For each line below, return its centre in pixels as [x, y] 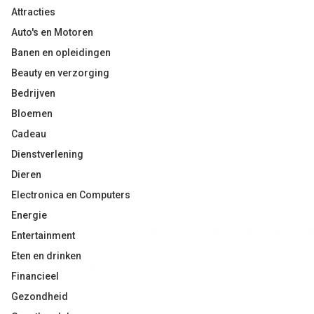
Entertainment [43, 235]
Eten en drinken [46, 256]
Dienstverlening [47, 154]
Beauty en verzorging [60, 73]
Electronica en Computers [71, 195]
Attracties [33, 12]
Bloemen [32, 114]
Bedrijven [33, 93]
